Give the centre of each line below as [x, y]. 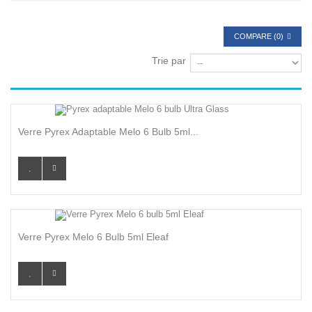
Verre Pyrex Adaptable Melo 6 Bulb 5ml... [108, 132]
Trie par [169, 61]
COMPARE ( [255, 36]
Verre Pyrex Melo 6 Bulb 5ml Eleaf [93, 237]
